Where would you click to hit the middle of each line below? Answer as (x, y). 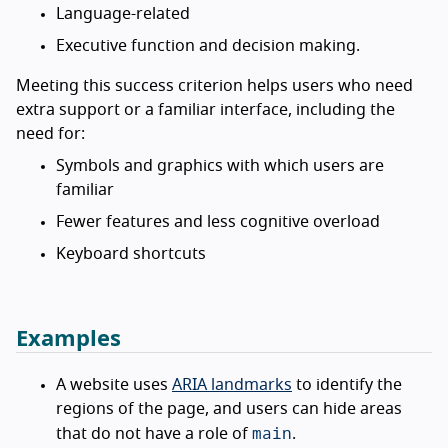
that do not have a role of (154, 434)
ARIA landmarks (232, 385)
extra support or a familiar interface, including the (205, 110)
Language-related (123, 14)
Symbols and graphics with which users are (220, 166)
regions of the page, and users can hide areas (229, 409)
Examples (68, 339)
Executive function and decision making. (208, 46)
